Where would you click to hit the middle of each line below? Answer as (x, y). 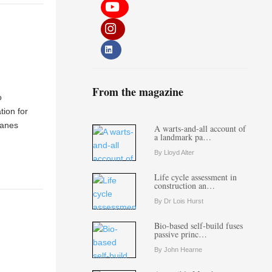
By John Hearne (178, 250)
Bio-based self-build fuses (198, 226)
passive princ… (180, 234)
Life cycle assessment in (195, 177)
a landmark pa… (182, 137)
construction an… (184, 185)
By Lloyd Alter (174, 152)
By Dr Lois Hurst (178, 201)
